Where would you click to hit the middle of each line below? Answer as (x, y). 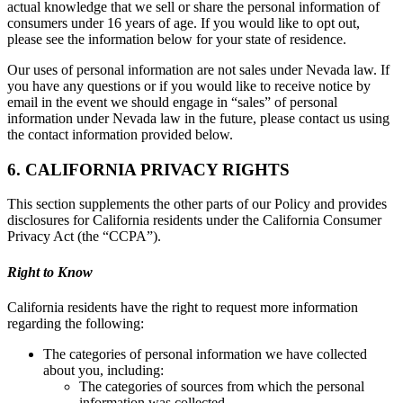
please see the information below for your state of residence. (177, 39)
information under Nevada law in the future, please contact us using (198, 118)
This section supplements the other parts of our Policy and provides (197, 204)
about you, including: (103, 370)
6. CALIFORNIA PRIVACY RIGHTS (148, 169)
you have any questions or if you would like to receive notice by (189, 86)
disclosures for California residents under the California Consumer (194, 220)
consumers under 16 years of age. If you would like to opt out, (184, 23)
